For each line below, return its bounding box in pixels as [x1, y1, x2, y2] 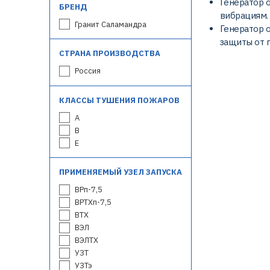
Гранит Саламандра [75, 19, 146, 30]
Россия [75, 66, 101, 77]
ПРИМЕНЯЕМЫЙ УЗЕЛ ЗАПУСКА [59, 167, 182, 178]
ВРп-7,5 [75, 184, 102, 195]
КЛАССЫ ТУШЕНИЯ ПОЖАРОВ [59, 95, 180, 105]
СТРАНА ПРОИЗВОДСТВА [59, 48, 160, 59]
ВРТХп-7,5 [75, 197, 111, 208]
